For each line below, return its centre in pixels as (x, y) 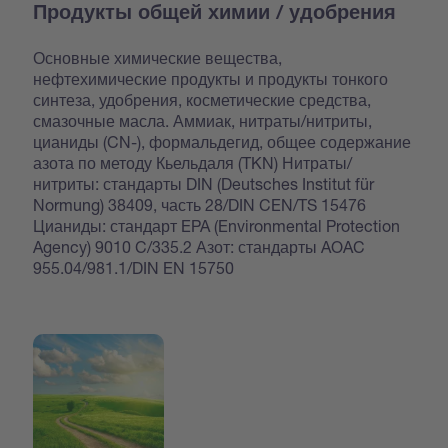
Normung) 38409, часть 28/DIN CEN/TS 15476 (200, 205)
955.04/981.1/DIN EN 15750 (134, 268)
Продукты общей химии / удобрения (215, 15)
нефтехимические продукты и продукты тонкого (211, 79)
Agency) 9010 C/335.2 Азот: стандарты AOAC (199, 247)
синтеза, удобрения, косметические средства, (202, 100)
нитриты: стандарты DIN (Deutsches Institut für (204, 184)
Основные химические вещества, (158, 58)
